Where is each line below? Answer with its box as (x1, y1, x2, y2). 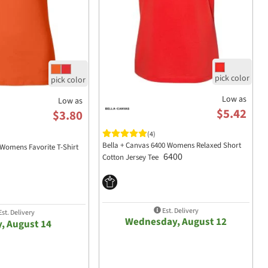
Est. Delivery (160, 205, 199, 216)
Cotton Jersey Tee (102, 151, 160, 163)
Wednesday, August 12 (125, 215, 227, 230)
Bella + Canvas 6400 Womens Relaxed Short (102, 139, 241, 151)
